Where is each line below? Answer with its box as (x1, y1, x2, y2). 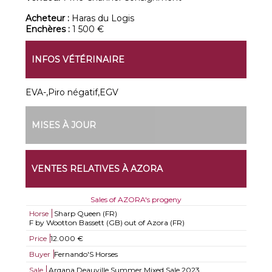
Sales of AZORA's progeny (90, 195, 182, 204)
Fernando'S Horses (53, 250, 118, 259)
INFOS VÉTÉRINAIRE (32, 54, 125, 65)
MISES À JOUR (32, 120, 97, 131)
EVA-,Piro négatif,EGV (25, 87, 119, 98)
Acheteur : (25, 13, 72, 24)
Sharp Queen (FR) (53, 209, 117, 218)
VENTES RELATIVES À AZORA (32, 163, 163, 174)
